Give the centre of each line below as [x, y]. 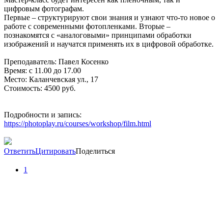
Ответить [20, 151]
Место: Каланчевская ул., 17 [51, 80]
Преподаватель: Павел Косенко [56, 62]
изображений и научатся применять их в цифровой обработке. [109, 44]
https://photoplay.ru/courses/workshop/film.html [78, 124]
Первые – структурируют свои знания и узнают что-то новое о [110, 18]
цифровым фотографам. [44, 9]
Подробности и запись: [43, 115]
